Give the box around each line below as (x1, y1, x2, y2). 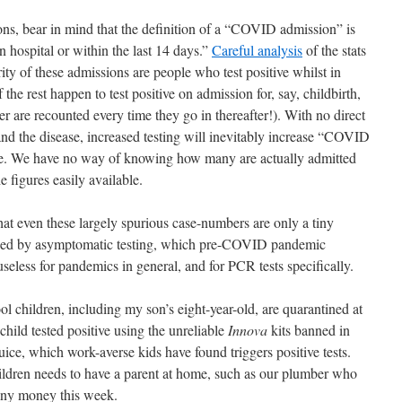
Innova (228, 320, 267, 339)
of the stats (302, 40, 366, 59)
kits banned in (267, 320, 350, 339)
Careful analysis (212, 40, 302, 59)
